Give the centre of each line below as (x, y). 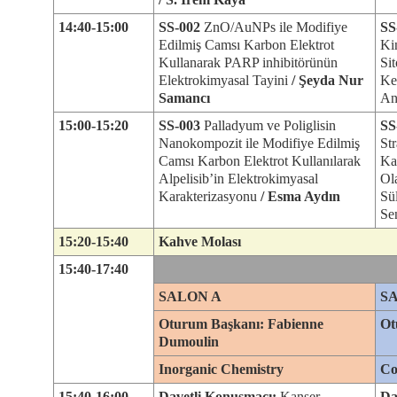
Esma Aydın (304, 196)
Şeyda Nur (331, 80)
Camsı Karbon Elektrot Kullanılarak (260, 161)
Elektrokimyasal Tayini (225, 80)
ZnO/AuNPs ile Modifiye (274, 27)
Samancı (184, 98)
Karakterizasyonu (210, 196)
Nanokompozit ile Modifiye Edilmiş (259, 143)
